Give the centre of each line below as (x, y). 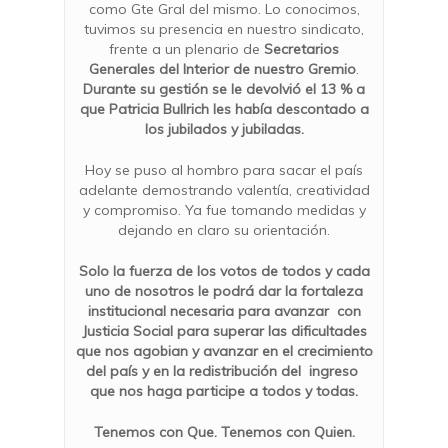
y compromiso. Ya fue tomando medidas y (224, 210)
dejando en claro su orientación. (224, 230)
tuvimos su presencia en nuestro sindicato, (224, 29)
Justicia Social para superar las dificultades (224, 331)
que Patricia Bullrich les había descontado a (224, 109)
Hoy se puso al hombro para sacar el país (224, 170)
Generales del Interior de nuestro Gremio (222, 69)
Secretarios (301, 49)
